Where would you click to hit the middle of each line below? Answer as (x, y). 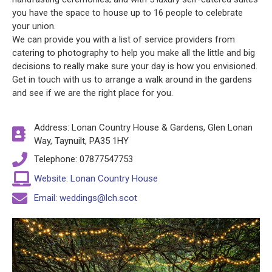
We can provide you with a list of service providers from (124, 40)
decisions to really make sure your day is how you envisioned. (135, 66)
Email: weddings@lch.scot (86, 198)
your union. (34, 26)
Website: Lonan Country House (96, 179)
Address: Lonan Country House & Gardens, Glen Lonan (144, 127)
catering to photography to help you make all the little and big (134, 53)
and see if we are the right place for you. (93, 93)
